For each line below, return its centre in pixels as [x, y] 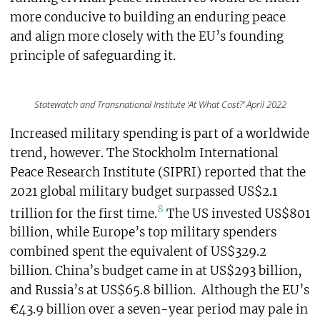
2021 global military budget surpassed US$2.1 [143, 191]
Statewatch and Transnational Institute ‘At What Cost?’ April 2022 [160, 104]
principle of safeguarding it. [92, 55]
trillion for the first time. [83, 213]
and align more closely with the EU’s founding [146, 36]
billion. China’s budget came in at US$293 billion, [156, 271]
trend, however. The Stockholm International [144, 152]
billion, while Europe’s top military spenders [143, 232]
